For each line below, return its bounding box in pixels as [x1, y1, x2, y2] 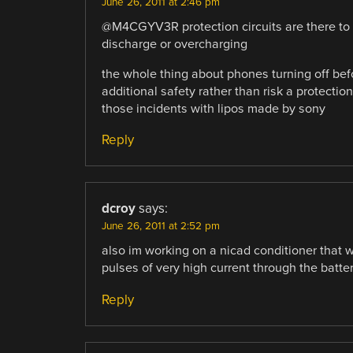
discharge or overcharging [101, 36, 247, 53]
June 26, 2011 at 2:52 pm [101, 220, 220, 233]
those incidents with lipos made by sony [101, 101, 325, 117]
